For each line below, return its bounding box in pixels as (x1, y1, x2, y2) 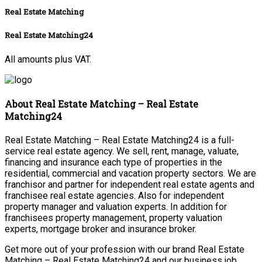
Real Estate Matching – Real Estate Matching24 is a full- (5, 135, 235, 146)
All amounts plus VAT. (5, 53, 91, 65)
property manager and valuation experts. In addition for (5, 201, 227, 213)
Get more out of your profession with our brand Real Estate (5, 244, 244, 256)
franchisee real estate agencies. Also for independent (5, 190, 224, 202)
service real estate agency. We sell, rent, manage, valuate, (5, 146, 239, 157)
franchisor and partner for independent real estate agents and (5, 179, 254, 191)
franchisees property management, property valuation (5, 212, 222, 224)
